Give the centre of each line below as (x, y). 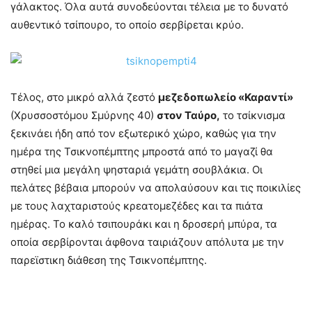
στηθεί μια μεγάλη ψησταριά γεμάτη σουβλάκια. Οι (136, 170)
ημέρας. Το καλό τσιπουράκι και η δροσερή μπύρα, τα (144, 224)
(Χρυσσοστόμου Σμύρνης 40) (84, 115)
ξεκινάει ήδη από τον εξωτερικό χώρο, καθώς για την (143, 133)
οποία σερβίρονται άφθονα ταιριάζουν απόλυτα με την (147, 242)
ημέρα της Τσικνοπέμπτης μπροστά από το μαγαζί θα (142, 151)
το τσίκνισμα (253, 115)
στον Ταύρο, (188, 115)
